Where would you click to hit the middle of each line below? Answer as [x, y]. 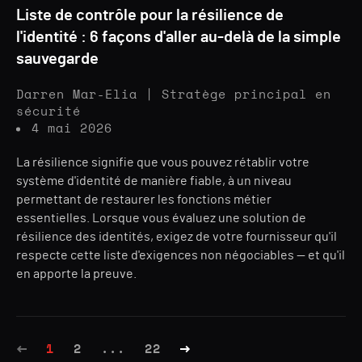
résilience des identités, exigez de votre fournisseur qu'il [177, 237]
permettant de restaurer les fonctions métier [144, 200]
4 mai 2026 [72, 129]
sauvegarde [57, 59]
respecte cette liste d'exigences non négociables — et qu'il [181, 255]
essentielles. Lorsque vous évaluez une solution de [161, 218]
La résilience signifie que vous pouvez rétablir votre [163, 162]
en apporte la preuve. [76, 274]
